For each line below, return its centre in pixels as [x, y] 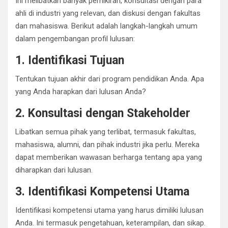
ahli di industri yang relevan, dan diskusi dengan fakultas [108, 13]
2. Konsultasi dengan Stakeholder [103, 113]
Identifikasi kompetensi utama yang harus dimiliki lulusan [109, 210]
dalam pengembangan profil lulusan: [75, 38]
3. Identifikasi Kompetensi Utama [102, 191]
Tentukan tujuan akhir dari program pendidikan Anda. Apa [110, 79]
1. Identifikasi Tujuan [70, 60]
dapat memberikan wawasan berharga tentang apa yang [109, 157]
